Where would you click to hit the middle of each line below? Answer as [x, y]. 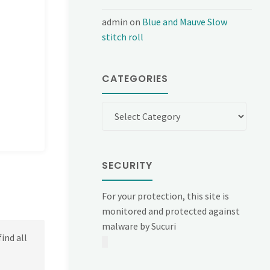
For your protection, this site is [166, 196]
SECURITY [127, 165]
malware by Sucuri [139, 226]
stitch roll [123, 37]
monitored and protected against [171, 211]
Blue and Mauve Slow [185, 22]
